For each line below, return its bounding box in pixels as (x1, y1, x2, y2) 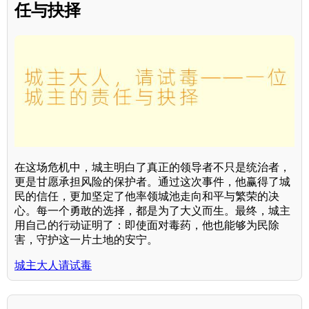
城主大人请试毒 (14, 259, 92, 272)
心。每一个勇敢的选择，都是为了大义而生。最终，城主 (14, 205, 290, 217)
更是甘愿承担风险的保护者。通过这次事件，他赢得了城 (14, 176, 290, 188)
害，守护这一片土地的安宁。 (14, 234, 158, 246)
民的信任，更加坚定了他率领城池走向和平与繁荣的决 (14, 190, 279, 203)
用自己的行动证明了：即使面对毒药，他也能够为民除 (14, 219, 279, 232)
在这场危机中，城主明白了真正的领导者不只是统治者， (14, 161, 290, 174)
